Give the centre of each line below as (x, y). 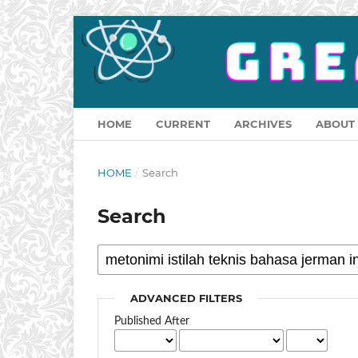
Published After (152, 322)
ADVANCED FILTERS (187, 298)
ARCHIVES (263, 124)
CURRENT (183, 124)
